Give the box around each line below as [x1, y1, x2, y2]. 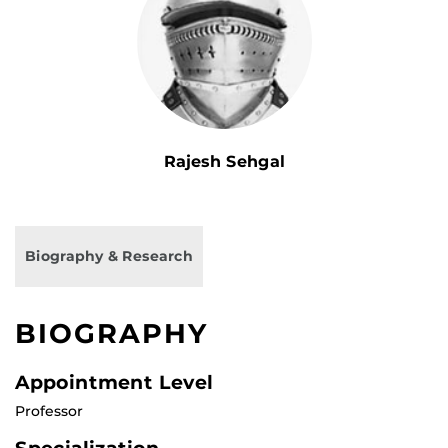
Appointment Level [15, 370, 213, 395]
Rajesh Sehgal [163, 152, 285, 172]
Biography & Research [25, 247, 193, 266]
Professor [15, 402, 83, 421]
